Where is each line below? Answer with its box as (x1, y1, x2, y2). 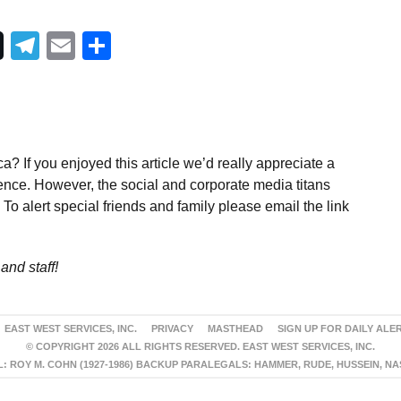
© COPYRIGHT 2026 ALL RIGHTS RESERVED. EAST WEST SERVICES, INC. (26, 341, 375, 353)
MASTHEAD (207, 323, 263, 335)
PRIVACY (150, 323, 193, 335)
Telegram (38, 30, 158, 63)
